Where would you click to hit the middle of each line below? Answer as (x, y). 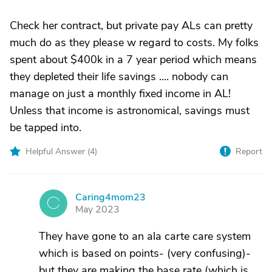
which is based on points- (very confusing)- (145, 253)
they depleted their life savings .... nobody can (119, 76)
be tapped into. (46, 127)
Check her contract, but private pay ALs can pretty (131, 25)
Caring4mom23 (110, 197)
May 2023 (97, 209)
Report (249, 151)
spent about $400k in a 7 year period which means (133, 59)
